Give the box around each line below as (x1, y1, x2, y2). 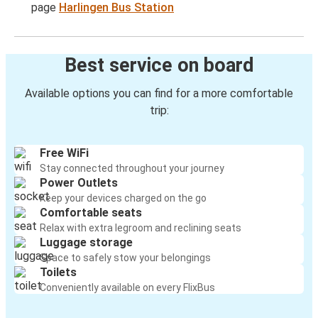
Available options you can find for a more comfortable (25, 87, 293, 101)
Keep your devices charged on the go (40, 192, 207, 204)
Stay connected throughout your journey (40, 163, 224, 175)
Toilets (40, 265, 77, 280)
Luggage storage (40, 236, 133, 250)
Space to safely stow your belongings (40, 252, 211, 264)
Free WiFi (40, 146, 89, 160)
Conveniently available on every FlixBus (40, 282, 215, 294)
